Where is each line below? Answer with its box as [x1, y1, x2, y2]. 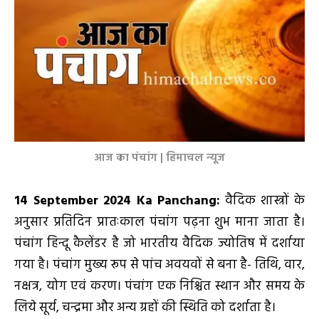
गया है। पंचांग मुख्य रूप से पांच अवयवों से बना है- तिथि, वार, [14, 255, 305, 276]
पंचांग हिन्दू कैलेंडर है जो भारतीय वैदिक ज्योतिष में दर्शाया [14, 234, 305, 255]
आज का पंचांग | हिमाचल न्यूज [94, 150, 225, 168]
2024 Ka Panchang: [103, 191, 221, 212]
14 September [14, 191, 98, 212]
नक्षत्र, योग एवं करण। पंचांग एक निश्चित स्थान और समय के [14, 276, 305, 298]
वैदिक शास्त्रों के [220, 191, 305, 212]
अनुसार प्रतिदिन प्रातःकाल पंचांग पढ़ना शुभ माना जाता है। [14, 212, 305, 234]
